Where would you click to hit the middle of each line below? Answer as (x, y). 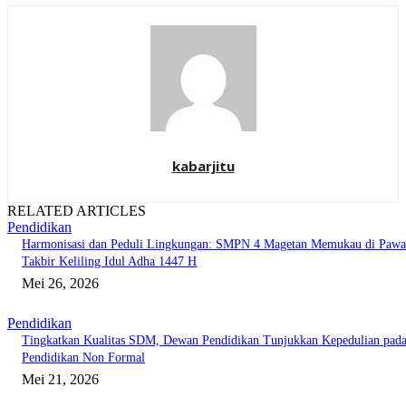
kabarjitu (203, 166)
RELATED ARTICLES (77, 211)
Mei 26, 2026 (60, 284)
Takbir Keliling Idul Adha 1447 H (109, 262)
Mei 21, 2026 (60, 380)
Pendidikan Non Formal (83, 358)
